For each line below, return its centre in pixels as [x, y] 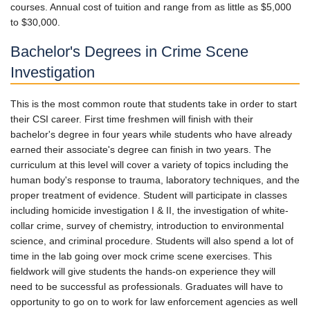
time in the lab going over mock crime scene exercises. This [141, 256]
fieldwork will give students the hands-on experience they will [143, 271]
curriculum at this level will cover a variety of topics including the [149, 165]
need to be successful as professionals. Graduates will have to [147, 286]
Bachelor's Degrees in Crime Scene [129, 52]
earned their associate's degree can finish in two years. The [141, 149]
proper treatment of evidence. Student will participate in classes [149, 195]
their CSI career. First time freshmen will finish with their [132, 119]
